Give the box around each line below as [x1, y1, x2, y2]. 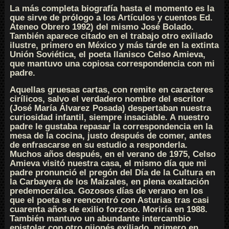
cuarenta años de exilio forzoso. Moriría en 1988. [9, 204, 208, 214]
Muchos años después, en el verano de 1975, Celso [9, 149, 216, 159]
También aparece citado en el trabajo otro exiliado [9, 31, 213, 41]
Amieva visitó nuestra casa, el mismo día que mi [9, 158, 207, 168]
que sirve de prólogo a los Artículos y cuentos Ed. [9, 13, 213, 22]
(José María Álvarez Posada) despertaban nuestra [9, 103, 211, 113]
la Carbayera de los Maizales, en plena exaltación [9, 177, 209, 187]
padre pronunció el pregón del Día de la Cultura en [9, 168, 215, 177]
